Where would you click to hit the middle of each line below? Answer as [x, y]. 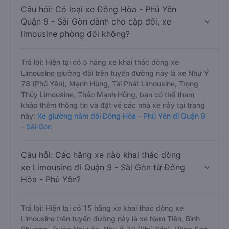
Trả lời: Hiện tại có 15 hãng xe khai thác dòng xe [102, 208]
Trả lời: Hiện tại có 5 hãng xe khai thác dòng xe [100, 62]
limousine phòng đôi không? [75, 34]
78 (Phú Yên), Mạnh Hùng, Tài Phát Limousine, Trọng [110, 84]
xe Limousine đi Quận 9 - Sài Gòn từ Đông [103, 167]
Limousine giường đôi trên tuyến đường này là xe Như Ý [115, 73]
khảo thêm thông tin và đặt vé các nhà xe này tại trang [113, 105]
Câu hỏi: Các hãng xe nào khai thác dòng [101, 155]
